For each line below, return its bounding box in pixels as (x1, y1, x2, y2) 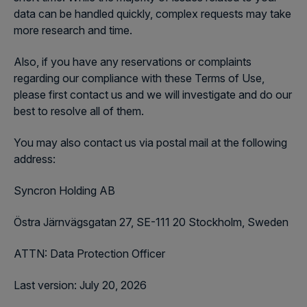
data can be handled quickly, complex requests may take (14, 7, 291, 21)
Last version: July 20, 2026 (14, 278, 147, 292)
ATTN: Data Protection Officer (14, 247, 165, 260)
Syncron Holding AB (14, 184, 115, 197)
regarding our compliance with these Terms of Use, (14, 71, 265, 85)
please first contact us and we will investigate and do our (14, 88, 292, 101)
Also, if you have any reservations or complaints (14, 55, 251, 69)
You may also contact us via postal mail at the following (14, 136, 287, 149)
